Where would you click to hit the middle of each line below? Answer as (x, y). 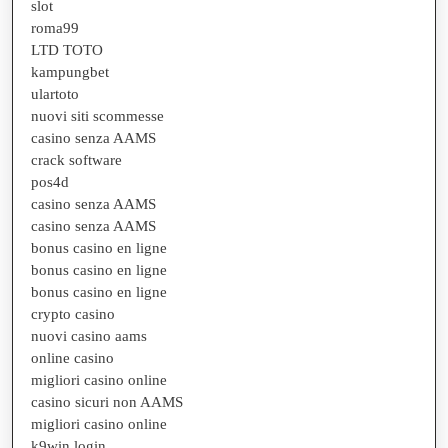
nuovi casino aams (89, 335)
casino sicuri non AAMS (107, 401)
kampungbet (70, 71)
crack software (76, 159)
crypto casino (73, 313)
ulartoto (55, 93)
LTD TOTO (67, 49)
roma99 (55, 27)
